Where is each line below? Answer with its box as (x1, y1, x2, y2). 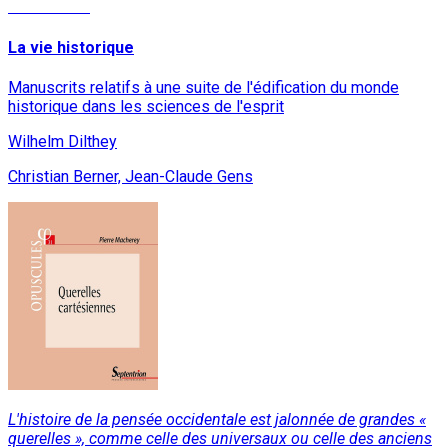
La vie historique (8, 37, 134, 57)
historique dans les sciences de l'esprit (8, 97, 284, 116)
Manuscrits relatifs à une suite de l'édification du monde (8, 78, 399, 97)
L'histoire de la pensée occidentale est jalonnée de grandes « (8, 410, 426, 429)
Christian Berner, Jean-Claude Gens (8, 167, 253, 186)
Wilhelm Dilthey (8, 132, 117, 151)
